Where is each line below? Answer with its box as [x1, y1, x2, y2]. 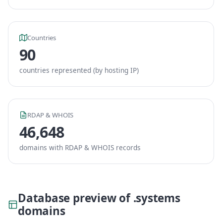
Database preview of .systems [18, 190, 180, 206]
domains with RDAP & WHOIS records [19, 143, 141, 152]
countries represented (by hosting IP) [19, 65, 139, 75]
